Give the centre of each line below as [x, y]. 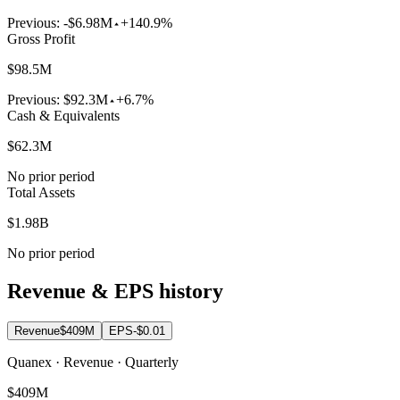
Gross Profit [41, 39]
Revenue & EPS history [115, 292]
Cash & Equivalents [63, 116]
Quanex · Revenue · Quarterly [93, 362]
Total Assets [41, 193]
